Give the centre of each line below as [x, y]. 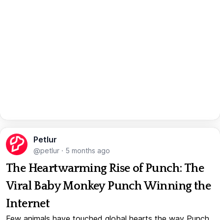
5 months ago [88, 150]
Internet [28, 204]
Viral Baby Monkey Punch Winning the [108, 186]
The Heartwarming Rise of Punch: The [105, 168]
